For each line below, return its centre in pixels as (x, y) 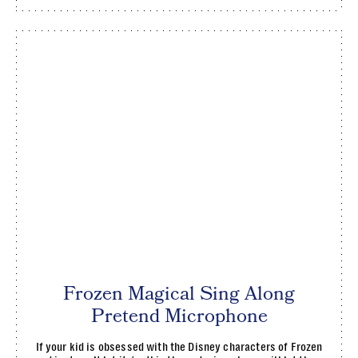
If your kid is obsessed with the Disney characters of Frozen (179, 347)
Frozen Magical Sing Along (179, 294)
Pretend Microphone (179, 316)
